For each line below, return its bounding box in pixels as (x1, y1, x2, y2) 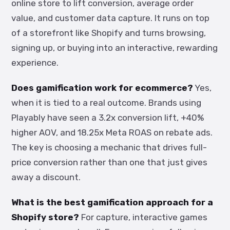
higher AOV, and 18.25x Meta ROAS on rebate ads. (11, 127, 213, 138)
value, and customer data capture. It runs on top (11, 13, 209, 23)
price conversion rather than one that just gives (11, 157, 207, 167)
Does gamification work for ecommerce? (11, 83, 193, 93)
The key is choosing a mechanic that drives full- (11, 142, 207, 152)
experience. (11, 57, 59, 68)
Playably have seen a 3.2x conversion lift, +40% (11, 112, 204, 123)
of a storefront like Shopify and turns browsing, (11, 28, 206, 38)
